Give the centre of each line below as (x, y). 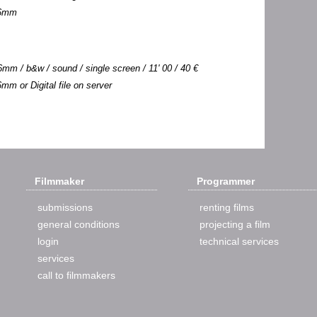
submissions (65, 207)
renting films (227, 207)
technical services (239, 241)
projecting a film (235, 224)
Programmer (226, 181)
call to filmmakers (76, 275)
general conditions (79, 224)
